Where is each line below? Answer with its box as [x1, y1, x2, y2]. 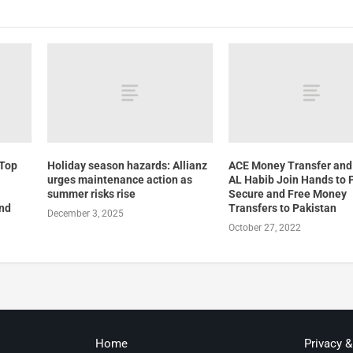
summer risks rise [46, 188, 136, 201]
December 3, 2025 [46, 208, 124, 220]
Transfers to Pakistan [229, 202, 337, 215]
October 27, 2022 [229, 222, 302, 234]
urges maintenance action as [46, 173, 192, 187]
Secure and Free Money [229, 188, 347, 201]
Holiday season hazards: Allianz [46, 159, 207, 173]
